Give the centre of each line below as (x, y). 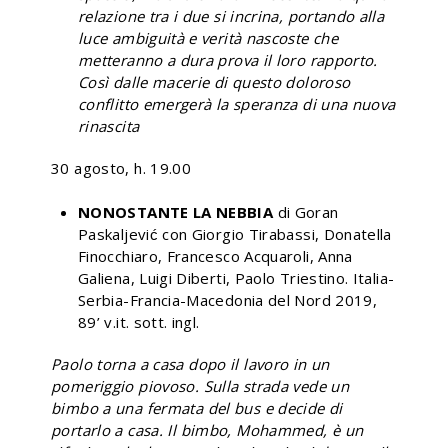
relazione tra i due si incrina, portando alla (231, 15)
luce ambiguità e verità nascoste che (208, 37)
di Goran (306, 211)
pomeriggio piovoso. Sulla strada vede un (200, 385)
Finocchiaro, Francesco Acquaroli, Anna (215, 255)
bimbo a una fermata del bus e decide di (197, 407)
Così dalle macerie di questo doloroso (214, 81)
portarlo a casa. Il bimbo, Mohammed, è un (207, 429)
